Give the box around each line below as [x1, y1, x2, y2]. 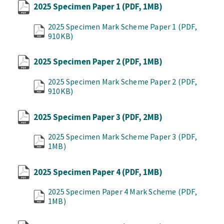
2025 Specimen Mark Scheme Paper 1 [48, 21, 178, 31]
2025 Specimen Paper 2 [33, 56, 122, 67]
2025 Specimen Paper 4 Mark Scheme [48, 186, 178, 197]
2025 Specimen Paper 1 [33, 1, 122, 12]
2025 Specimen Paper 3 [33, 111, 122, 122]
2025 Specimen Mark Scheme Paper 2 [48, 76, 178, 86]
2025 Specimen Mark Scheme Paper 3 [48, 131, 178, 142]
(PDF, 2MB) [122, 111, 162, 122]
